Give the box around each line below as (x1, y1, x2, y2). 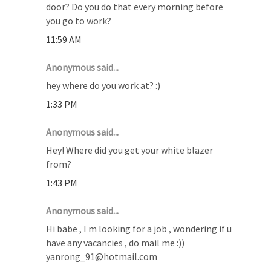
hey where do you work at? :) (46, 79, 161, 91)
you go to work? (46, 14, 112, 27)
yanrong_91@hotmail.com (46, 250, 158, 263)
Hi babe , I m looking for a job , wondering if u (46, 222, 232, 235)
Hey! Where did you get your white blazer (46, 143, 214, 156)
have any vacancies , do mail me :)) (46, 236, 185, 249)
